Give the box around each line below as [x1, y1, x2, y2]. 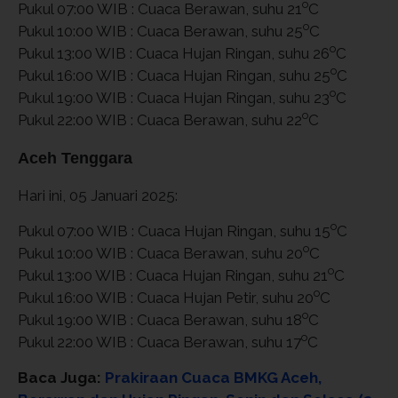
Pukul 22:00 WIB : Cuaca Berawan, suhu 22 [18, 110, 302, 129]
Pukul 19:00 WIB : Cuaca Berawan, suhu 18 [18, 310, 302, 329]
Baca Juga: [18, 368, 105, 386]
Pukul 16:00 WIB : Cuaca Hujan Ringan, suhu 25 [18, 66, 330, 84]
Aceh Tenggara [18, 148, 132, 167]
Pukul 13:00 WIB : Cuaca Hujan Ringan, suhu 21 [18, 266, 328, 284]
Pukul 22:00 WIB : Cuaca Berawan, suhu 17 [18, 332, 301, 351]
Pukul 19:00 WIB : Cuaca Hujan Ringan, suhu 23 [18, 88, 330, 107]
